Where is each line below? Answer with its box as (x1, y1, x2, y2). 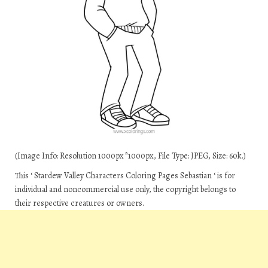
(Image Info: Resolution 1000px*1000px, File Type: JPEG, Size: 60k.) (15, 150, 246, 162)
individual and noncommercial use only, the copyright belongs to (15, 184, 236, 195)
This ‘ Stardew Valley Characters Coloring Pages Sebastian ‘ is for (15, 170, 235, 181)
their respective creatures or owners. (15, 197, 144, 209)
